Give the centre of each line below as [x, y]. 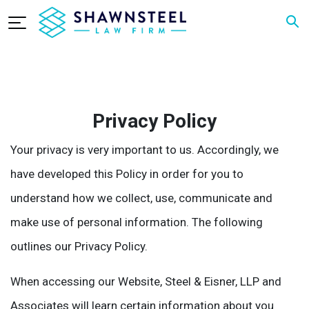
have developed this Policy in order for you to [127, 174]
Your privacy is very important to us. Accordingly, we [144, 150]
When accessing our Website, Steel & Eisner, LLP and [146, 281]
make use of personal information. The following [137, 222]
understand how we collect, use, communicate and [141, 198]
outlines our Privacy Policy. [79, 246]
